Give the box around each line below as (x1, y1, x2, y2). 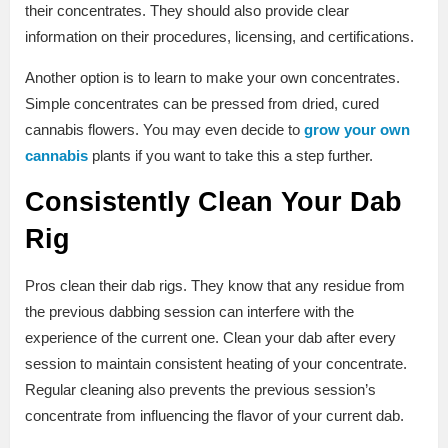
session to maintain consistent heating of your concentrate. (25, 355, 407, 373)
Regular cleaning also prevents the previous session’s (25, 381, 376, 399)
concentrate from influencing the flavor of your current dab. (25, 407, 408, 425)
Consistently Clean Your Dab (25, 187, 402, 218)
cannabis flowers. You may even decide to (25, 121, 304, 139)
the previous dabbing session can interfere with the (25, 303, 354, 321)
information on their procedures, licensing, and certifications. (25, 28, 422, 46)
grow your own (304, 121, 410, 139)
